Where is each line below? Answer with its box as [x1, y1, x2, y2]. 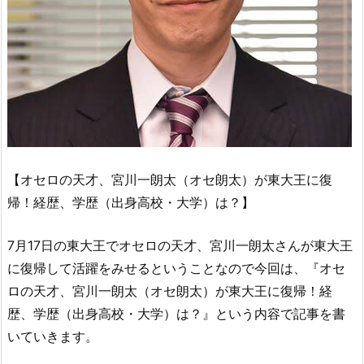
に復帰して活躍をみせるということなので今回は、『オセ [7, 260, 345, 277]
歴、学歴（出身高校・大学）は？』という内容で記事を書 [7, 305, 345, 323]
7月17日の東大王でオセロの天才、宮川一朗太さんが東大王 [7, 237, 353, 254]
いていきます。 [7, 328, 98, 345]
